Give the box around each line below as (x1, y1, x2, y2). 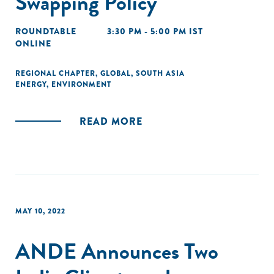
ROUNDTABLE (15, 25, 76, 37)
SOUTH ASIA (136, 68, 185, 79)
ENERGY (15, 79, 46, 90)
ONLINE (15, 37, 51, 50)
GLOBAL (100, 68, 131, 79)
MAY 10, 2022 (15, 206, 65, 217)
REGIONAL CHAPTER (15, 68, 95, 79)
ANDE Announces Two (15, 235, 218, 267)
